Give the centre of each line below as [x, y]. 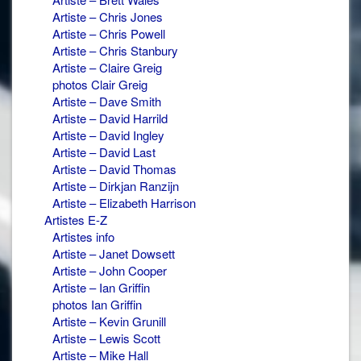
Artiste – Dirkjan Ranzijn [116, 185]
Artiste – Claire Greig [107, 67]
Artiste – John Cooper [110, 270]
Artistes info [83, 236]
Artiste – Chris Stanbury [115, 50]
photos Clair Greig [100, 84]
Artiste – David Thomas [114, 168]
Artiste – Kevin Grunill [109, 321]
